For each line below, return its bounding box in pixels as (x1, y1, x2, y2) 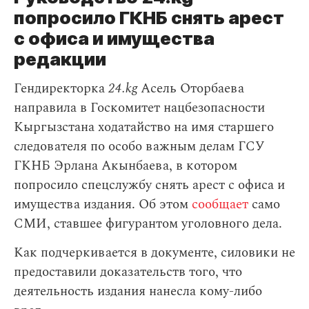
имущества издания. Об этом (14, 195, 188, 215)
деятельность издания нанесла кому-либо (14, 281, 262, 302)
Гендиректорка (14, 79, 108, 99)
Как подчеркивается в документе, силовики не (14, 243, 295, 263)
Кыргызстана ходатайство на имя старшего (14, 117, 274, 138)
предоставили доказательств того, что (14, 262, 242, 283)
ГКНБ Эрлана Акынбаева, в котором (14, 156, 237, 177)
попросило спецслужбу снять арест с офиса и (14, 175, 285, 196)
